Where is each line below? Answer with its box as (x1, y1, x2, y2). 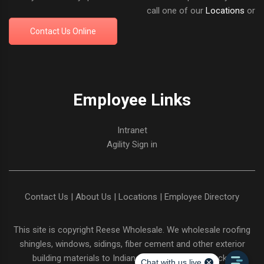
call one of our (147, 5, 203, 16)
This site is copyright (14, 224, 96, 235)
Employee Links (73, 90, 191, 110)
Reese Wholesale (96, 224, 163, 235)
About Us (75, 191, 111, 202)
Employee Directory (164, 191, 239, 202)
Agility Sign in (107, 138, 157, 150)
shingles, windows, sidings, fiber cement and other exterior (19, 238, 245, 249)
